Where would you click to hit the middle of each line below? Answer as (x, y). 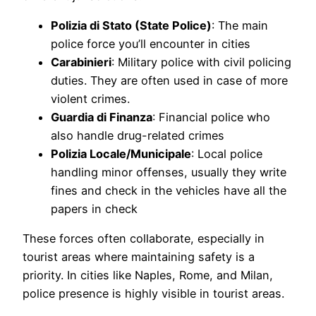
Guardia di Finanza (102, 117)
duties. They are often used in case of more (169, 80)
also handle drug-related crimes (138, 135)
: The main (240, 25)
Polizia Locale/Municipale (121, 153)
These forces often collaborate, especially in (144, 239)
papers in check (94, 208)
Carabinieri (81, 62)
